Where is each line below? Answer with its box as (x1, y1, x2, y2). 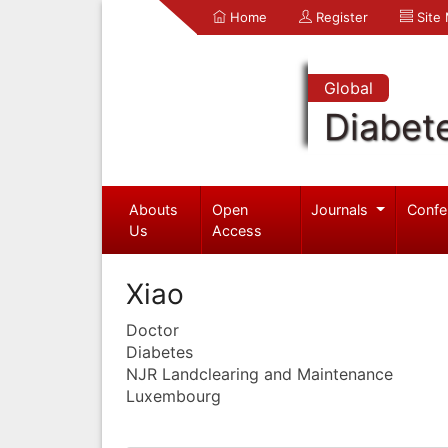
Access (212, 221, 263, 239)
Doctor (126, 319, 179, 340)
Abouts (128, 200, 178, 218)
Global (323, 78, 373, 98)
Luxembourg (126, 385, 221, 406)
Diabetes (126, 341, 193, 362)
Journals (311, 200, 373, 218)
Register (312, 9, 368, 25)
